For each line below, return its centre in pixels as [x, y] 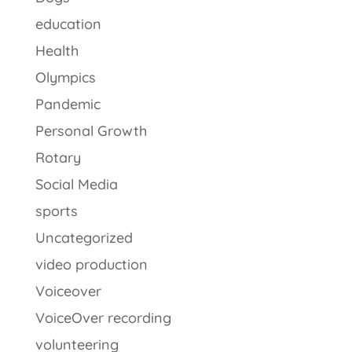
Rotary [58, 158]
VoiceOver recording [103, 318]
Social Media [76, 184]
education [68, 24]
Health [57, 51]
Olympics [65, 77]
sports [56, 211]
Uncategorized [84, 238]
